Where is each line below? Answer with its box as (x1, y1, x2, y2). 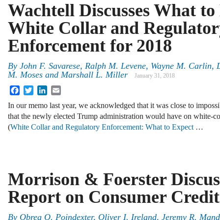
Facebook (20, 85, 50, 94)
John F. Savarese (20, 61, 80, 71)
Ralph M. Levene (85, 61, 146, 71)
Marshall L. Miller (61, 70, 128, 80)
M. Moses (8, 70, 43, 80)
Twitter (33, 85, 55, 94)
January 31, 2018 (135, 72, 175, 80)
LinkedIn (47, 85, 76, 94)
